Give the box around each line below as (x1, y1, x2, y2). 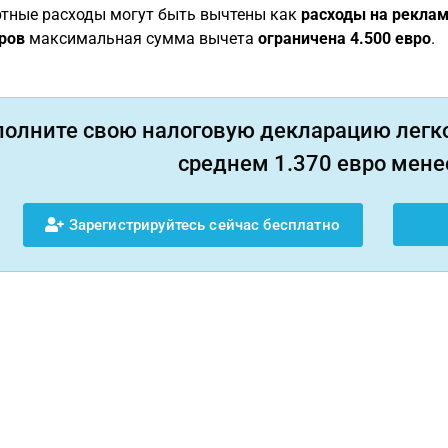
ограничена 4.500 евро (257, 29, 431, 48)
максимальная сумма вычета (24, 29, 258, 48)
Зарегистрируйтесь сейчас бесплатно (64, 215, 340, 234)
